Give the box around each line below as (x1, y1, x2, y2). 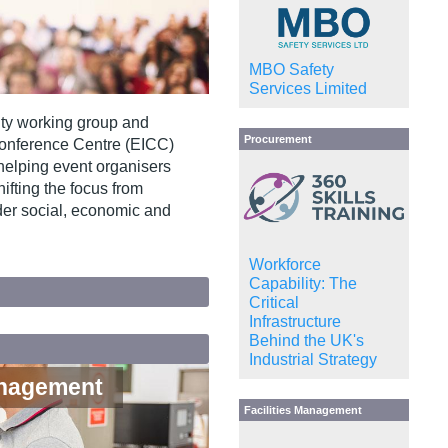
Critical (249, 294, 299, 312)
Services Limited (249, 79, 367, 97)
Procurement (244, 132, 312, 145)
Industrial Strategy (249, 351, 377, 369)
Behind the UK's (249, 332, 364, 350)
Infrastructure (249, 313, 341, 331)
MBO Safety (249, 60, 334, 78)
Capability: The (249, 275, 357, 293)
